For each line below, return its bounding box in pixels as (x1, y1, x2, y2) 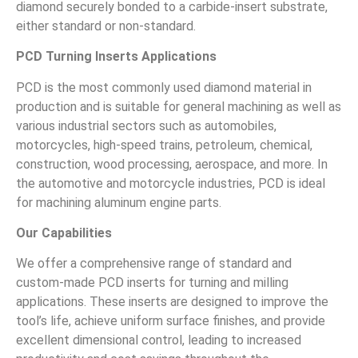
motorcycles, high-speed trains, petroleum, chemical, (16, 137, 312, 153)
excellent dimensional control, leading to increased (16, 332, 301, 348)
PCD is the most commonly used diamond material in (16, 79, 312, 95)
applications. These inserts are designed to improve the (16, 294, 328, 310)
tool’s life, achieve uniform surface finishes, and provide (16, 313, 325, 329)
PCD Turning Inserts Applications (16, 49, 217, 65)
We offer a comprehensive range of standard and (16, 256, 292, 272)
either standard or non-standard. (16, 18, 196, 34)
